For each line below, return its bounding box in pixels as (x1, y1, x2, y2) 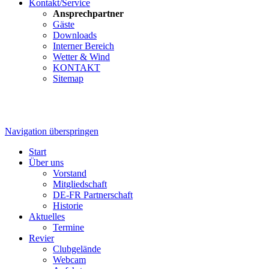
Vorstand (53, 168, 86, 178)
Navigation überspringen (5, 126, 98, 136)
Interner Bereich (53, 41, 114, 51)
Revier (29, 233, 54, 243)
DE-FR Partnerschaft (53, 190, 133, 200)
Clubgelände (53, 244, 101, 254)
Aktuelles (29, 211, 65, 222)
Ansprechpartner (53, 8, 124, 19)
